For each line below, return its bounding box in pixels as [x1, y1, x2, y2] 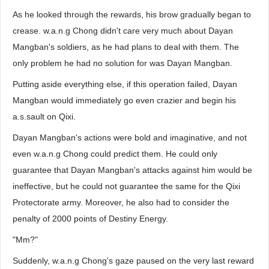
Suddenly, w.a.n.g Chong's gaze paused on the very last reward [13, 256, 254, 265]
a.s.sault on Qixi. [13, 112, 76, 121]
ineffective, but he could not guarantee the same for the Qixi [13, 181, 240, 191]
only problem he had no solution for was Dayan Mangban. [13, 58, 232, 68]
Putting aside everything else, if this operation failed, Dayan [13, 79, 237, 89]
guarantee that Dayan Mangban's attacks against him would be [13, 165, 252, 175]
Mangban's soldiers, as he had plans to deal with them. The [13, 42, 239, 52]
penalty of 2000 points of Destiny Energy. [13, 214, 168, 223]
